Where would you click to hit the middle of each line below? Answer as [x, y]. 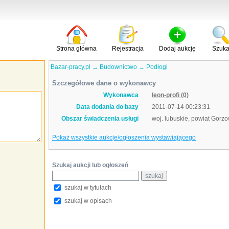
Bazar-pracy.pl [71, 67]
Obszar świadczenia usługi [100, 119]
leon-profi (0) [170, 95]
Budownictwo [118, 67]
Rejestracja [128, 49]
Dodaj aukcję [177, 49]
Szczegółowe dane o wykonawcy [104, 83]
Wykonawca [121, 95]
